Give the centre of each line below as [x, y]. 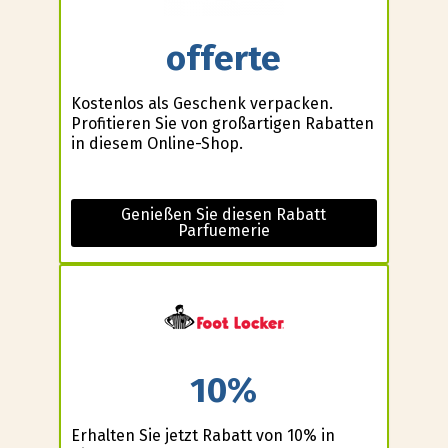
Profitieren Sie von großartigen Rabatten [222, 123]
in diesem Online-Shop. [156, 143]
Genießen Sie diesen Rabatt [224, 214]
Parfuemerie [223, 230]
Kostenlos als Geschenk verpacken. [201, 103]
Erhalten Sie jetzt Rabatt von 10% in [202, 435]
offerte [224, 58]
